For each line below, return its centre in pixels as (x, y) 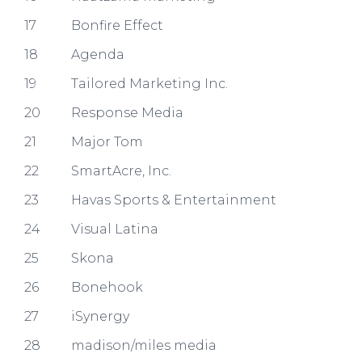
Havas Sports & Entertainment (174, 200)
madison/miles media (144, 345)
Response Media (127, 113)
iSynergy (100, 316)
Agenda (98, 55)
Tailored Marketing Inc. (149, 84)
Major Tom (107, 142)
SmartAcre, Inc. (121, 171)
